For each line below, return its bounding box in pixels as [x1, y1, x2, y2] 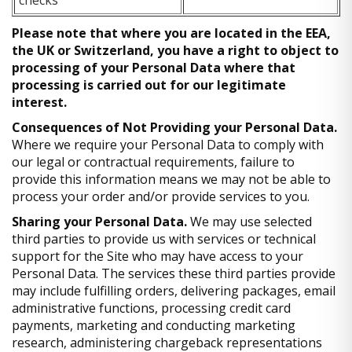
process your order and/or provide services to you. [12, 187, 310, 205]
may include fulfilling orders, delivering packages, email [12, 281, 335, 299]
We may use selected [190, 212, 312, 230]
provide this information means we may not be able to [12, 170, 331, 188]
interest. [12, 93, 67, 111]
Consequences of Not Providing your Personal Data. [12, 118, 337, 136]
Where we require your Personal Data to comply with [12, 135, 324, 153]
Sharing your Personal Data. [12, 212, 190, 230]
